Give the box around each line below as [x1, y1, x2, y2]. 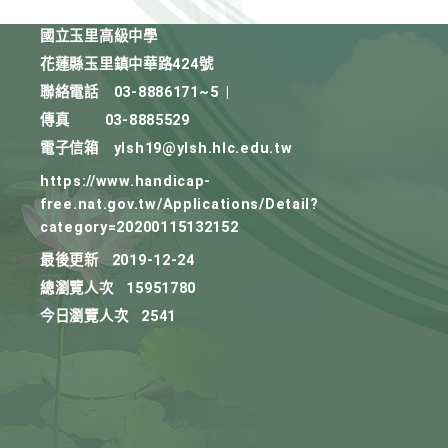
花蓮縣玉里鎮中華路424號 [40, 56, 214, 73]
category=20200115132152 [40, 219, 239, 236]
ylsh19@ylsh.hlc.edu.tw [113, 140, 293, 157]
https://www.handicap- [40, 173, 212, 190]
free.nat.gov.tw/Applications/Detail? [40, 196, 319, 213]
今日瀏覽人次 [40, 308, 129, 325]
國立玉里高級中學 [40, 28, 158, 45]
